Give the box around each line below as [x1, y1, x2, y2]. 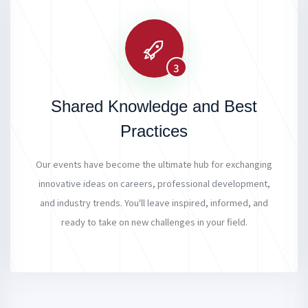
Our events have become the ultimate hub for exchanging [36, 157, 272, 170]
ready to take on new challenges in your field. [60, 214, 247, 228]
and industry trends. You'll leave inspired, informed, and [40, 195, 268, 209]
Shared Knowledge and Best [51, 96, 257, 115]
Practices [120, 121, 188, 140]
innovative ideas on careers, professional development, [38, 176, 270, 190]
